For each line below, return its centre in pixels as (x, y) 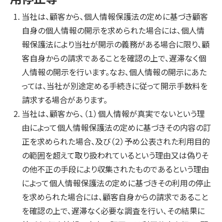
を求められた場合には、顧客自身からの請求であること (115, 197)
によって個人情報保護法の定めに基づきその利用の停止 (116, 183)
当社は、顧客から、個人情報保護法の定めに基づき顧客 (115, 16)
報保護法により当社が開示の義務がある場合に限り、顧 (116, 44)
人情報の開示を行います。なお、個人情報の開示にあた (114, 72)
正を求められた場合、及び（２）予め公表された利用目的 (116, 141)
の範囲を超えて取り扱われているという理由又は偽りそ (115, 155)
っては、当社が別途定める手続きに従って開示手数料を (115, 86)
